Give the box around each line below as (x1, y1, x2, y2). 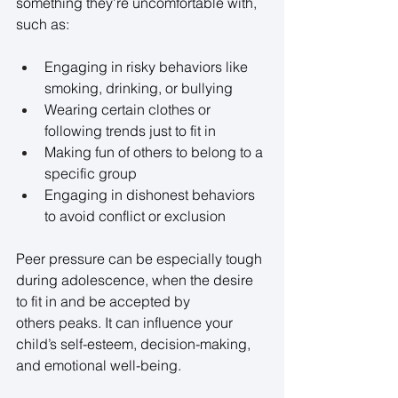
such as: (16, 14, 73, 33)
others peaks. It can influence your (16, 313, 236, 331)
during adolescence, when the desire (16, 270, 257, 289)
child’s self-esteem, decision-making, (16, 334, 254, 353)
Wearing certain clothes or (44, 99, 214, 118)
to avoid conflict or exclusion (44, 206, 229, 225)
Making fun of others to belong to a (44, 142, 267, 161)
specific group (44, 163, 140, 182)
